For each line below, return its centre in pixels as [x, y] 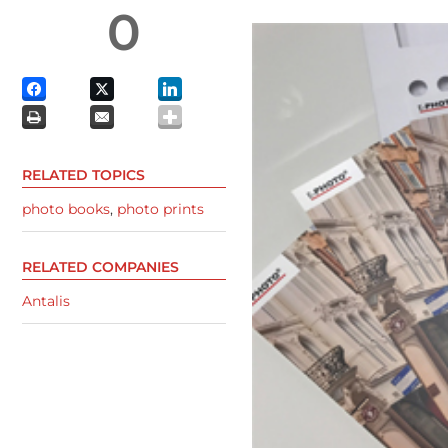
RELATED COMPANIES [100, 266]
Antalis [46, 300]
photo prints [160, 209]
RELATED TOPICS [83, 175]
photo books [66, 209]
